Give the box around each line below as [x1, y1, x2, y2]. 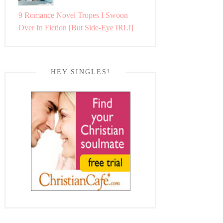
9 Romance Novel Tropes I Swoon [18, 11, 128, 20]
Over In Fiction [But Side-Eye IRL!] [18, 23, 133, 32]
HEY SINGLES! [51, 68, 111, 76]
